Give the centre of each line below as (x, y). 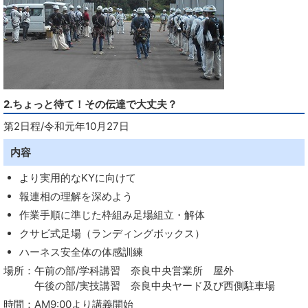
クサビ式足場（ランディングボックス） (112, 233)
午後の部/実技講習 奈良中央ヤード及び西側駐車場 (139, 286)
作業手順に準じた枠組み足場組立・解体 (112, 215)
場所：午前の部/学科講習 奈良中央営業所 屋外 (119, 271)
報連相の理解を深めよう (76, 196)
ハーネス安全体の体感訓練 (81, 252)
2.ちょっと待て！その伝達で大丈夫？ (90, 104)
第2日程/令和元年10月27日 (66, 126)
